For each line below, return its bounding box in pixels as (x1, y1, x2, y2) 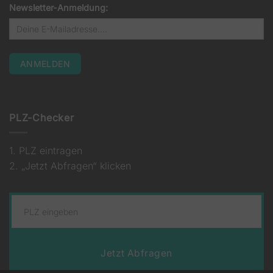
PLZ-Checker (9, 111, 74, 124)
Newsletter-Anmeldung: (9, 2, 108, 13)
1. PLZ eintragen (9, 144, 82, 157)
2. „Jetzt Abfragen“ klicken (9, 160, 131, 172)
